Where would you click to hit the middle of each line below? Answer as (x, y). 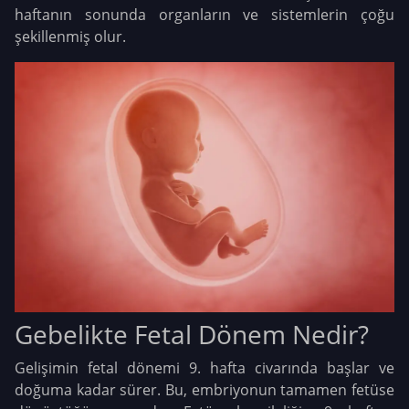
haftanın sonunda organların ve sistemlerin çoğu (204, 14)
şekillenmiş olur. (70, 36)
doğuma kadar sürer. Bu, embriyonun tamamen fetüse (204, 390)
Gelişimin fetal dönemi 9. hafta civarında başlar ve (204, 368)
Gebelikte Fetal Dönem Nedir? (192, 335)
